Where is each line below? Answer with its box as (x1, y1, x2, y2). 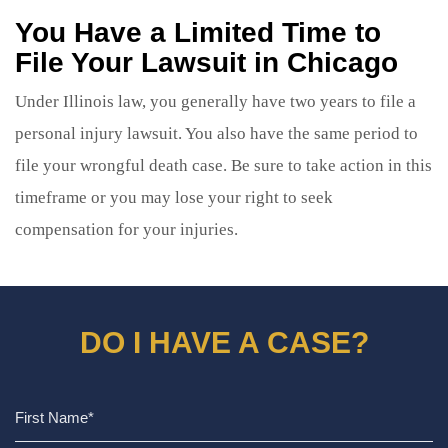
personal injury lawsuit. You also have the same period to (15, 123, 418, 143)
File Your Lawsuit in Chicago (15, 46, 398, 78)
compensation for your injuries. (15, 219, 238, 239)
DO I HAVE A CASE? (79, 325, 369, 359)
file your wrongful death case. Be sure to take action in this (15, 155, 432, 175)
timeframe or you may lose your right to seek (15, 187, 333, 207)
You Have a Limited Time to (15, 16, 381, 48)
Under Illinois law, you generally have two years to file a (15, 91, 416, 111)
